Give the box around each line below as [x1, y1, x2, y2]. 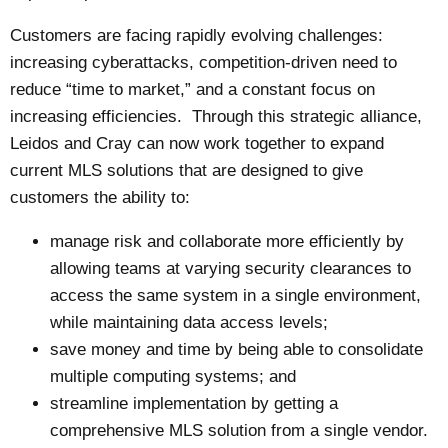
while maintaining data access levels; [50, 312, 329, 332]
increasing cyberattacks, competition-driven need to [10, 52, 398, 72]
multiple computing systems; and [50, 366, 297, 386]
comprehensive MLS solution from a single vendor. [50, 420, 429, 440]
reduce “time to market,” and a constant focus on [10, 79, 376, 99]
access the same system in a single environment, [50, 285, 422, 305]
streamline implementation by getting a [50, 393, 339, 413]
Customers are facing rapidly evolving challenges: [10, 25, 384, 45]
